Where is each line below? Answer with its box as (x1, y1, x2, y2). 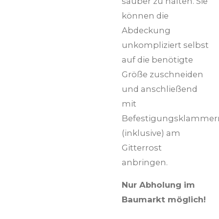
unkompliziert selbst (122, 40, 209, 50)
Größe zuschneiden (122, 69, 203, 79)
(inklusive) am (122, 128, 180, 138)
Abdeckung (122, 25, 171, 35)
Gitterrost (122, 142, 162, 153)
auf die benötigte (122, 54, 193, 65)
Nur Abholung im (122, 180, 195, 190)
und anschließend (122, 84, 197, 94)
